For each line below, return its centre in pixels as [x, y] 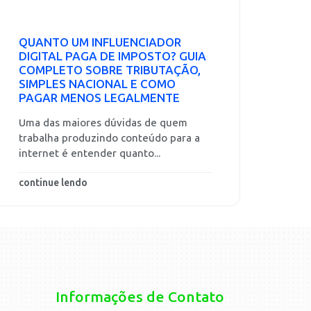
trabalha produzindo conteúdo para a [109, 138]
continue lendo [53, 183]
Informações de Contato [140, 297]
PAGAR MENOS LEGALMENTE [99, 98]
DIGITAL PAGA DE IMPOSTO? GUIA [112, 56]
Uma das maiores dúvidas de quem [103, 123]
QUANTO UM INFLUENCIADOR [100, 42]
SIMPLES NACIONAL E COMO [97, 84]
